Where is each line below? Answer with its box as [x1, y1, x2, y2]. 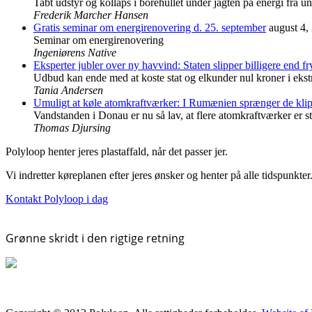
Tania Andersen [33, 84, 103, 97]
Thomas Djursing [33, 122, 111, 134]
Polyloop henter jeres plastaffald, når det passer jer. [6, 146, 228, 158]
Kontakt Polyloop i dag [6, 193, 108, 205]
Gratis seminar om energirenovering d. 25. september [33, 22, 266, 34]
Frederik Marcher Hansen [33, 9, 148, 22]
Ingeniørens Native [33, 47, 116, 59]
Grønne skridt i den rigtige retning [6, 231, 185, 247]
